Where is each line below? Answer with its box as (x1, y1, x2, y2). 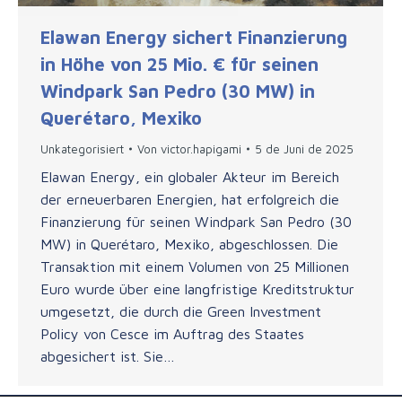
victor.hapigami (161, 141, 241, 156)
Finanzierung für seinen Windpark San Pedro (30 (40, 213, 352, 230)
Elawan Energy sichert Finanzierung (40, 26, 347, 48)
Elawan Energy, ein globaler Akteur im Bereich (40, 168, 339, 185)
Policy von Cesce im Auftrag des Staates (40, 325, 304, 342)
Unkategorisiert (40, 141, 124, 156)
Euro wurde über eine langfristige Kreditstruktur (40, 280, 354, 297)
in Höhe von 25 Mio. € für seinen (40, 53, 319, 74)
